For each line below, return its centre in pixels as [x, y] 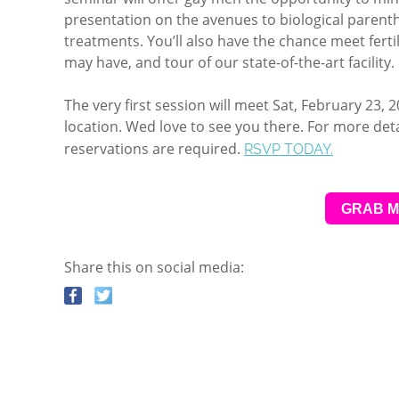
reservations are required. [154, 149]
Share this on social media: [154, 268]
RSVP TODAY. [289, 149]
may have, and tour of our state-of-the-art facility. [229, 62]
